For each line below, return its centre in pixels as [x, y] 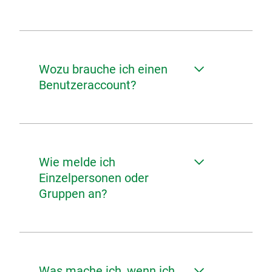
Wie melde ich [77, 162]
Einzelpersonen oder [94, 178]
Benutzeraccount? [87, 85]
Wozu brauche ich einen [103, 69]
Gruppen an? [73, 194]
